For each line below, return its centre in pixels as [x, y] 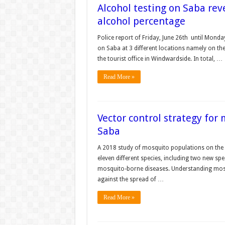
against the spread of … [130, 179]
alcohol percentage [141, 21]
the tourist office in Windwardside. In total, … [160, 59]
